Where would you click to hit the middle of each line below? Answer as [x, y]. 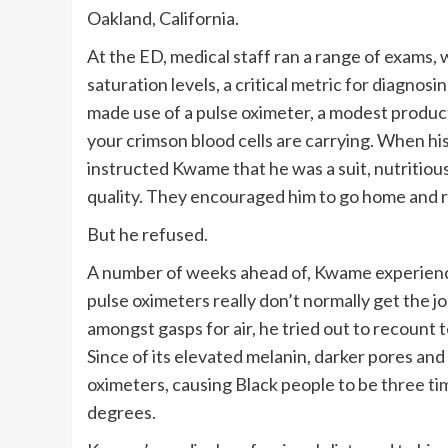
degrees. [121, 412]
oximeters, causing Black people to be [234, 384]
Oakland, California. [163, 18]
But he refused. [147, 234]
